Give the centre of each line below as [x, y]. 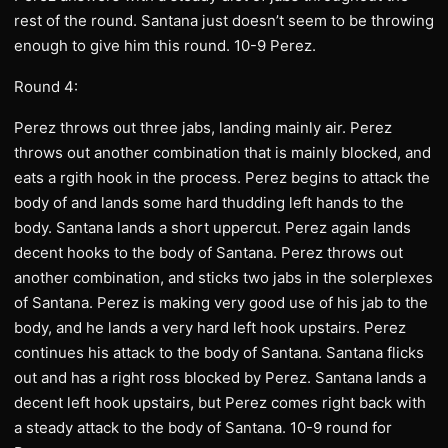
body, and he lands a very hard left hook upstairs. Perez [210, 327]
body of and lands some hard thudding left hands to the [209, 202]
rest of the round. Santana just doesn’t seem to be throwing [224, 20]
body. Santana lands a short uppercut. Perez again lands [212, 227]
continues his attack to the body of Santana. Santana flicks [219, 352]
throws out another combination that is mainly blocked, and [222, 152]
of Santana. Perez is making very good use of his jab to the [221, 302]
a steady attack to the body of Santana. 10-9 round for [203, 427]
